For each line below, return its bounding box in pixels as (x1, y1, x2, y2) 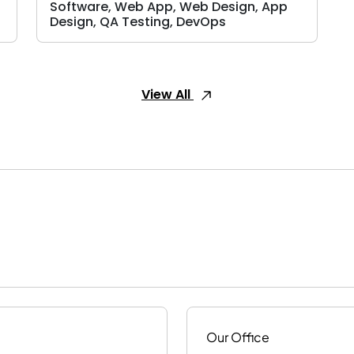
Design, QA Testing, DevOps (50, 13, 226, 31)
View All (141, 85, 194, 104)
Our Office (206, 329, 269, 345)
